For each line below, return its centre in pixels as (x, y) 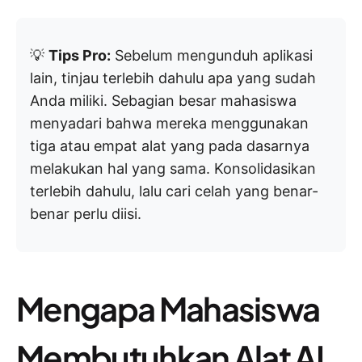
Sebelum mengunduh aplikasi (212, 55)
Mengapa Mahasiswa (168, 308)
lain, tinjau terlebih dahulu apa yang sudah (173, 78)
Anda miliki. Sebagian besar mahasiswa (163, 101)
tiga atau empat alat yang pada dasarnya (170, 146)
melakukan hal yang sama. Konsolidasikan (173, 168)
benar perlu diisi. (86, 214)
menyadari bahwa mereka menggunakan (169, 123)
